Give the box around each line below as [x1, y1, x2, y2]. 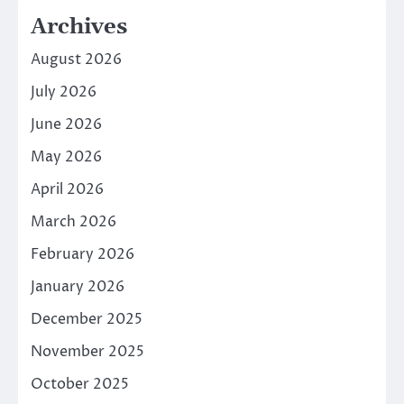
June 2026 [31, 115, 102, 135]
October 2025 [31, 374, 129, 395]
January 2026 [31, 277, 124, 298]
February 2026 [31, 244, 134, 265]
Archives [31, 14, 127, 41]
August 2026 [31, 50, 122, 70]
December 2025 [31, 309, 142, 330]
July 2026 [31, 82, 96, 103]
